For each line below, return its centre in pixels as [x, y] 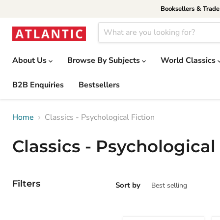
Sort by [128, 185]
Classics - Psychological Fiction [100, 117]
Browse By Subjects [105, 60]
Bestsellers [99, 85]
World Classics [189, 60]
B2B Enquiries [38, 85]
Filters [26, 184]
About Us [30, 60]
